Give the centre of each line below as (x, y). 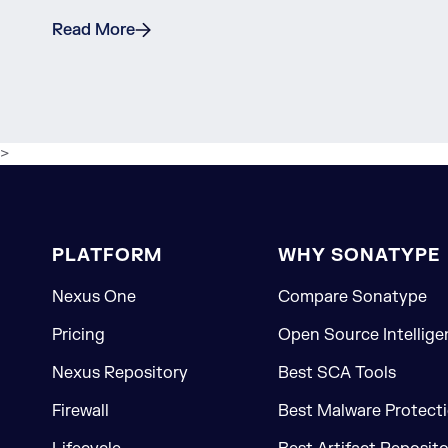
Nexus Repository (120, 373)
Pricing (78, 335)
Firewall (80, 411)
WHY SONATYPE (358, 256)
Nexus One (94, 297)
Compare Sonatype (352, 297)
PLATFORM (107, 256)
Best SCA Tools (336, 373)
